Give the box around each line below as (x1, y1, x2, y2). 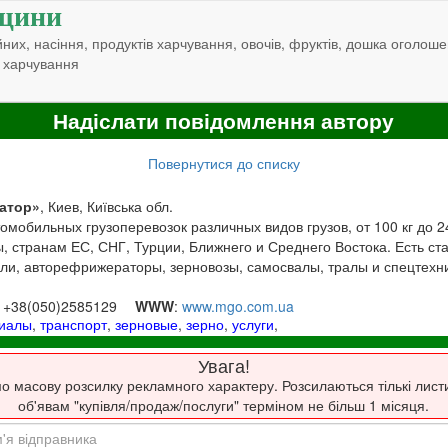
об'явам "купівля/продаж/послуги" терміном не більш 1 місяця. (18, 395, 429, 416)
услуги (232, 313, 275, 334)
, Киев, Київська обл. (40, 195, 174, 216)
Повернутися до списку (147, 152, 300, 173)
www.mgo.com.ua (182, 295, 295, 316)
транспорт (40, 313, 108, 334)
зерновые (115, 313, 179, 334)
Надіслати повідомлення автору (53, 105, 394, 137)
